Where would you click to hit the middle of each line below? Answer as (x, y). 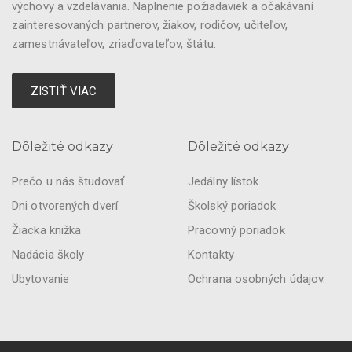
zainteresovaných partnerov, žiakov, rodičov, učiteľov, (150, 25)
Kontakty (211, 255)
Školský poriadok (232, 206)
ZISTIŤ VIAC (64, 91)
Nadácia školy (48, 255)
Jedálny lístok (224, 181)
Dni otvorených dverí (65, 206)
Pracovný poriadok (236, 230)
